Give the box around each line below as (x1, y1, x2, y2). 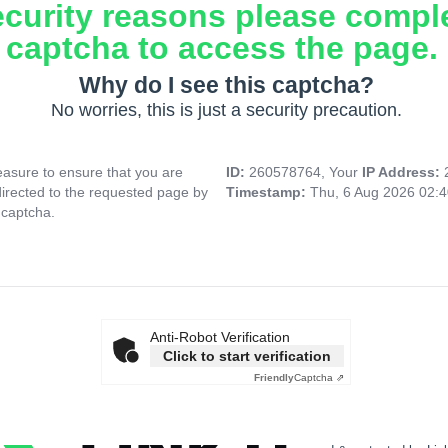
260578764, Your (249, 164, 362, 181)
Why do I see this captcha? (78, 72, 374, 99)
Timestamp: (226, 184, 310, 201)
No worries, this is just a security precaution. (50, 100, 402, 121)
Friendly (254, 372, 294, 384)
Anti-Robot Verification (150, 329, 290, 346)
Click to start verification (163, 348, 331, 365)
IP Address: (362, 164, 444, 181)
